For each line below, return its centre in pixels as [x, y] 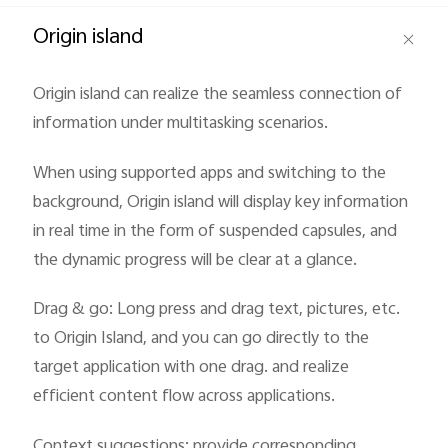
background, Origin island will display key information [221, 202]
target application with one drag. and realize [191, 368]
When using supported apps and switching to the [210, 173]
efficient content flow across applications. [184, 397]
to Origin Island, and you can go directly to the [201, 339]
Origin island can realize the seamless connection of [218, 94]
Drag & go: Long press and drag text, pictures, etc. [217, 310]
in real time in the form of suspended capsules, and [215, 231]
